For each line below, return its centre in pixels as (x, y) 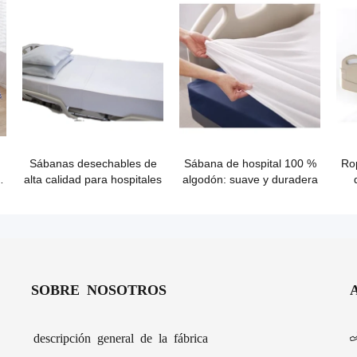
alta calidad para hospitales (93, 179)
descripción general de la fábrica (121, 337)
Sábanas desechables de (93, 163)
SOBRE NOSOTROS (99, 288)
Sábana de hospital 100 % (250, 163)
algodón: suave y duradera (250, 179)
